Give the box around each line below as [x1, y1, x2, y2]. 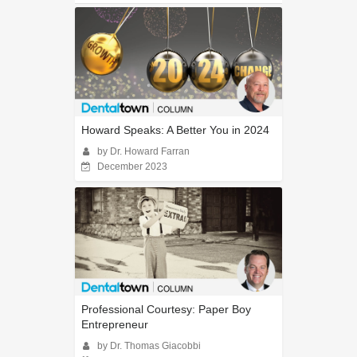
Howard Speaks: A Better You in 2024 [81, 123, 269, 136]
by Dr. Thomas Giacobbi [97, 341, 201, 351]
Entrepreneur [81, 318, 148, 331]
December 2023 [97, 161, 167, 171]
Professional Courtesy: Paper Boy [81, 303, 251, 316]
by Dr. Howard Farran [97, 146, 190, 156]
